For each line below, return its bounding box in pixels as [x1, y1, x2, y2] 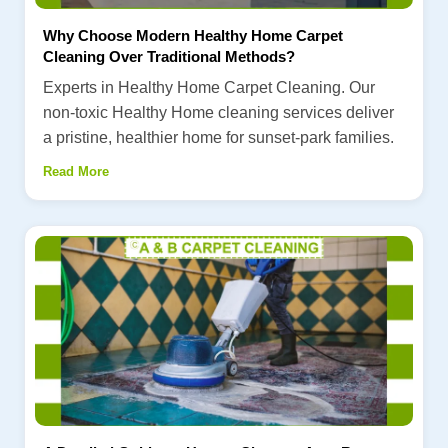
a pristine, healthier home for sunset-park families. [43, 128, 394, 146]
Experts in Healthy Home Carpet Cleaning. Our [43, 78, 375, 96]
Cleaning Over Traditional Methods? [43, 47, 295, 65]
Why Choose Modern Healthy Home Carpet [43, 26, 343, 44]
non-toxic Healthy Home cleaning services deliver [43, 103, 394, 121]
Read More [43, 163, 109, 179]
